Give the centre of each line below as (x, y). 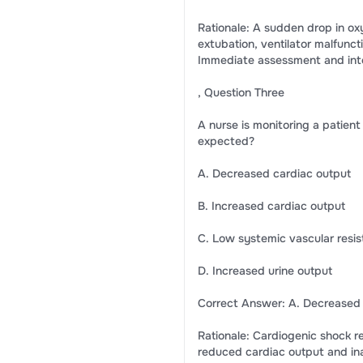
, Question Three (241, 92)
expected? (226, 141)
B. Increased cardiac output (271, 206)
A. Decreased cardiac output (274, 173)
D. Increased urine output (265, 271)
